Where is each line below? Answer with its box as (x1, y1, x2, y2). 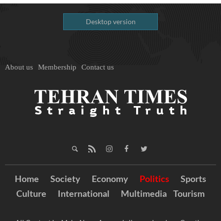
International (58, 188, 110, 199)
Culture (16, 188, 46, 199)
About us (5, 63, 33, 72)
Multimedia (121, 188, 167, 199)
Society (50, 173, 80, 184)
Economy (92, 173, 128, 184)
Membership (38, 63, 76, 72)
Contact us (81, 63, 114, 72)
